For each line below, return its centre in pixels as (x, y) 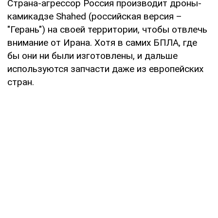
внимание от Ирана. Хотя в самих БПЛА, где (102, 42)
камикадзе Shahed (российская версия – (95, 16)
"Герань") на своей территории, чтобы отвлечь (107, 29)
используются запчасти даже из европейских (105, 69)
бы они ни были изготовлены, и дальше (92, 55)
